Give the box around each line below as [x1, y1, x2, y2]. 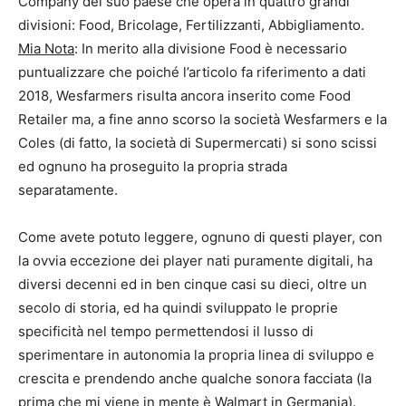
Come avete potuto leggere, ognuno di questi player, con [18, 227, 382, 246]
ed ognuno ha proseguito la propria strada [18, 157, 287, 175]
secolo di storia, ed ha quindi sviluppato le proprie [18, 298, 338, 316]
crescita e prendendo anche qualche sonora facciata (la [18, 369, 372, 387]
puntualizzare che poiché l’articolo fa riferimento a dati [18, 63, 366, 81]
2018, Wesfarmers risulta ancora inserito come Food [18, 86, 351, 104]
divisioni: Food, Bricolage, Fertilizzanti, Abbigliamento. [18, 15, 364, 34]
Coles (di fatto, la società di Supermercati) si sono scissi [18, 133, 377, 151]
